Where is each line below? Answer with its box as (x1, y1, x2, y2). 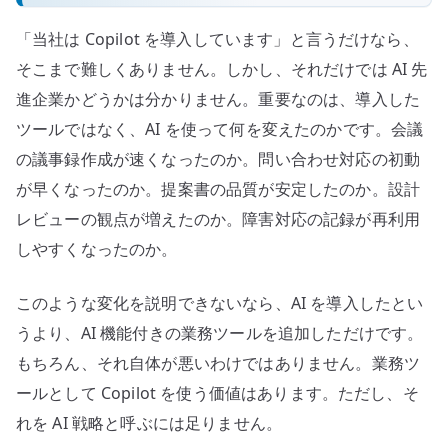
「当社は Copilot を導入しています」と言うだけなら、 (16, 28, 419, 51)
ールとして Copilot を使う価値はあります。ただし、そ (16, 382, 419, 405)
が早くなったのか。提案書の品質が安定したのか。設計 (16, 178, 420, 201)
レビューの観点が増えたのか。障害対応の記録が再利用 (16, 208, 421, 231)
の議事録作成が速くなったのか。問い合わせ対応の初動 (16, 148, 421, 171)
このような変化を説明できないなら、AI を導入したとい (16, 292, 424, 315)
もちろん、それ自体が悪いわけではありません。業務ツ (16, 352, 421, 375)
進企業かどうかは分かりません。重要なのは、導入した (16, 88, 420, 111)
